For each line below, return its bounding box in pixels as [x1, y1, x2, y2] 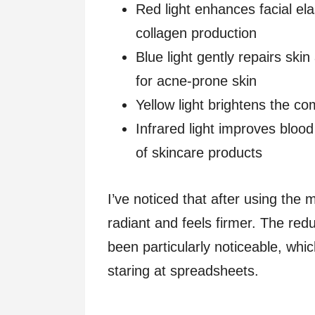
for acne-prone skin [136, 73, 257, 89]
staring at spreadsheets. [108, 263, 259, 279]
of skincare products [136, 145, 262, 161]
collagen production [136, 25, 257, 41]
